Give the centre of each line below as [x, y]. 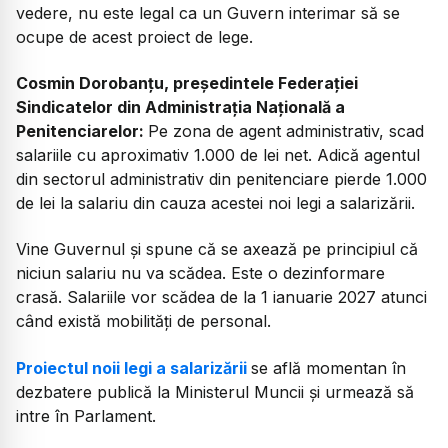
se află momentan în [328, 367]
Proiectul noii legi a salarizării [133, 367]
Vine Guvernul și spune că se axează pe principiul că [217, 249]
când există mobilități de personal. [143, 321]
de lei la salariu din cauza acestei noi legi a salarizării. [215, 202]
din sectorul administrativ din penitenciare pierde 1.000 [221, 178]
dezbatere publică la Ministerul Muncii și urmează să [215, 391]
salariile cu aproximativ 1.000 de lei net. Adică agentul [218, 154]
